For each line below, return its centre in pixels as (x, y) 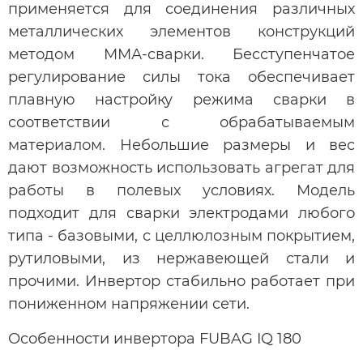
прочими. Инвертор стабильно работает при (181, 281)
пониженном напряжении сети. (129, 303)
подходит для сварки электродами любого (181, 213)
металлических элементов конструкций (181, 31)
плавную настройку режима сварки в (181, 99)
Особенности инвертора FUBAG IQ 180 (155, 338)
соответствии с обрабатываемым (181, 122)
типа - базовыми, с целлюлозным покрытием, (181, 235)
